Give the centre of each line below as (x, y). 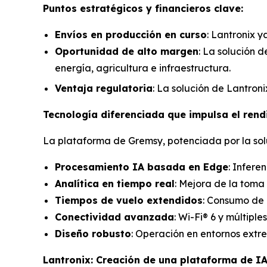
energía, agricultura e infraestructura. (143, 68)
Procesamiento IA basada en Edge (142, 167)
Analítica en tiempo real (115, 184)
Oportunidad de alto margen (127, 51)
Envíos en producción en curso (131, 34)
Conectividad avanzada (114, 217)
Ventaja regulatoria (104, 89)
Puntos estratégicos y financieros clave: (143, 8)
